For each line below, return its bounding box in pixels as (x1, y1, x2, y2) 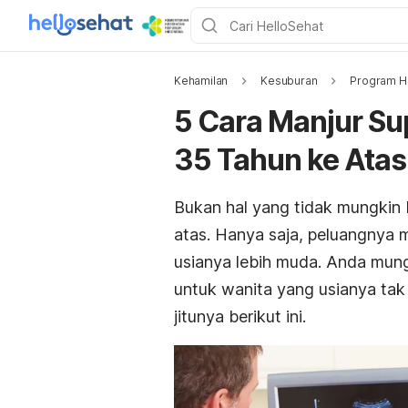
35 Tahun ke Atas (174, 142, 406, 178)
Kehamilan (174, 74, 229, 87)
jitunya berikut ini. (174, 307, 306, 326)
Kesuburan (260, 74, 318, 87)
